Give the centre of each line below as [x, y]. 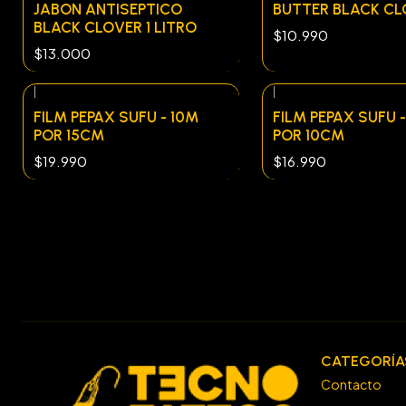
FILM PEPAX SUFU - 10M [116, 116]
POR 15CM [69, 135]
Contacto [351, 385]
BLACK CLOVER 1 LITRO [115, 28]
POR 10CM [309, 135]
